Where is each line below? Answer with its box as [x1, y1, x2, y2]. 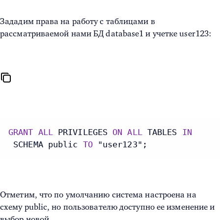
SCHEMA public [8, 139, 83, 150]
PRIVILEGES [53, 127, 113, 137]
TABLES [142, 127, 182, 137]
